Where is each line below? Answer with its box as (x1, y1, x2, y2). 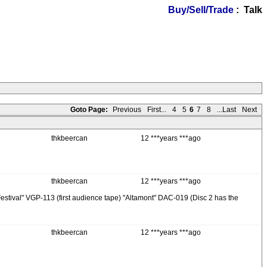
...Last (217, 105, 236, 114)
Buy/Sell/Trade (168, 5, 234, 15)
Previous (113, 105, 141, 114)
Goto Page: (70, 105, 108, 114)
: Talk (234, 5, 262, 15)
